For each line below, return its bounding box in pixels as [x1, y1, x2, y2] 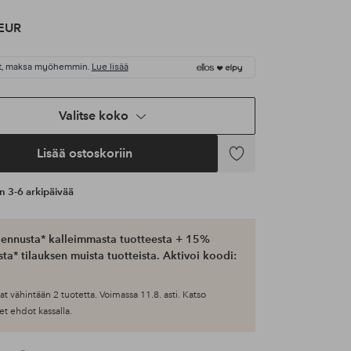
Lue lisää [91, 63, 128, 73]
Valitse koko [59, 108, 129, 124]
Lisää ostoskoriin [36, 146, 132, 161]
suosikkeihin [217, 173, 287, 189]
